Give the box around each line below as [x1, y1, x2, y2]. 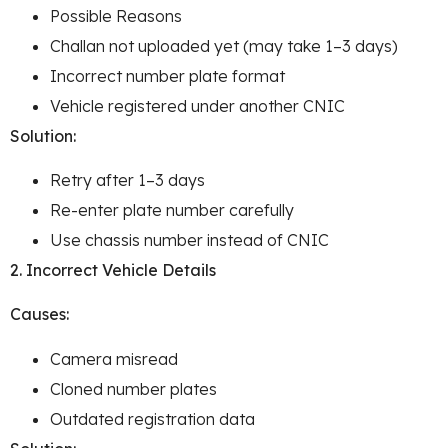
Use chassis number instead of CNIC [50, 230, 329, 251]
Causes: [10, 304, 69, 325]
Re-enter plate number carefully [50, 200, 294, 221]
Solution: [10, 125, 76, 146]
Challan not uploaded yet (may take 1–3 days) [50, 35, 398, 56]
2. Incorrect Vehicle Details [10, 260, 216, 281]
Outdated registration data [50, 408, 255, 429]
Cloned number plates [50, 378, 217, 399]
